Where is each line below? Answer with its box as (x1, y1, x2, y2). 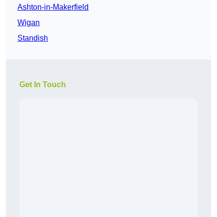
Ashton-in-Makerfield (17, 3, 89, 12)
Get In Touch (19, 80, 66, 89)
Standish (17, 34, 48, 43)
